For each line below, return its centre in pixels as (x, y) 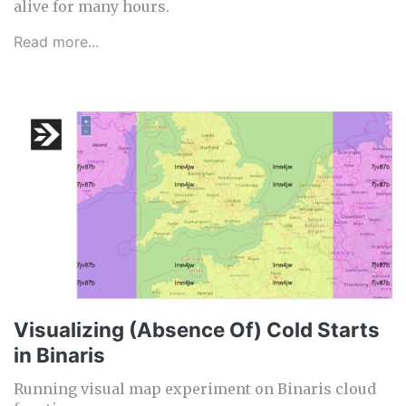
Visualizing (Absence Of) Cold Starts (197, 330)
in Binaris (59, 355)
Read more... (56, 42)
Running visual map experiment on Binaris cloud (195, 389)
